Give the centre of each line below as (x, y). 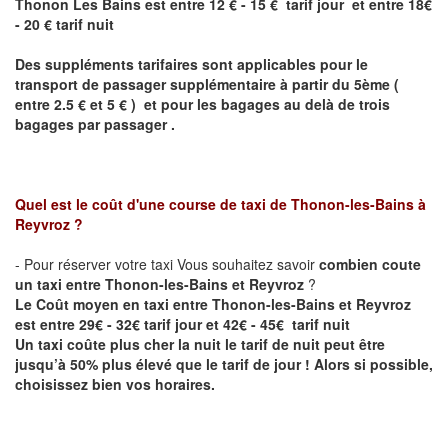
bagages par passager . (95, 123)
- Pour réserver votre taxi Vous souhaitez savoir (167, 263)
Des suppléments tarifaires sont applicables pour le (191, 63)
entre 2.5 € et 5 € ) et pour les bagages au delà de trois (202, 103)
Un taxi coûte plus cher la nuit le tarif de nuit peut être (200, 343)
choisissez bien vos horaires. (117, 383)
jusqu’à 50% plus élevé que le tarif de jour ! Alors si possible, (224, 363)
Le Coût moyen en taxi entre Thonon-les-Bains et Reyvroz (213, 303)
